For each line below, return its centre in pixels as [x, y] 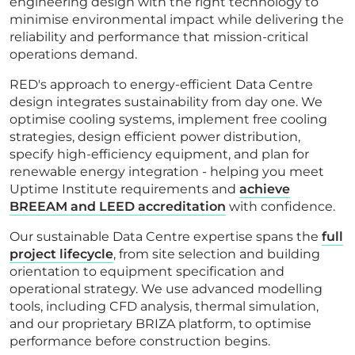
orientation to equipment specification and [147, 271]
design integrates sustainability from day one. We [166, 102]
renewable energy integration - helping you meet [167, 172]
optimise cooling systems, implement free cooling [168, 119]
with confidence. [281, 206]
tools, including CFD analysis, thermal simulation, [164, 306]
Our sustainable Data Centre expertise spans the [166, 237]
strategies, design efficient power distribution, [155, 137]
